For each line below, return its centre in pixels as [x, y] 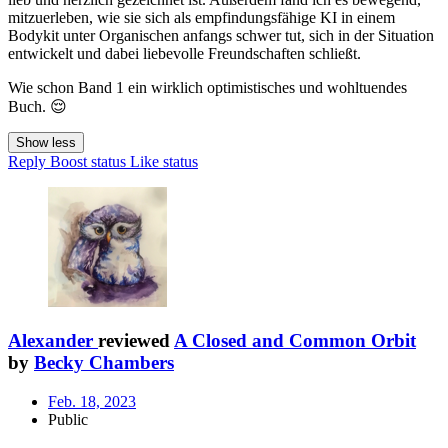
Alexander [50, 341]
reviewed [136, 341]
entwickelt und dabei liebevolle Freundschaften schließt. [184, 54]
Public [68, 419]
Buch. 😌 [37, 107]
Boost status [88, 162]
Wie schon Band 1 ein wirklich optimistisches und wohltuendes [207, 88]
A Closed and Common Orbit [295, 341]
